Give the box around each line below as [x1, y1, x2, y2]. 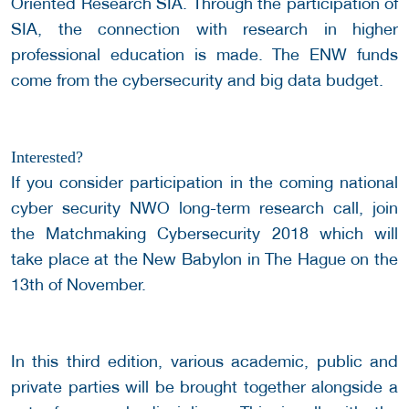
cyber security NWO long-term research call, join [11, 198, 398, 218]
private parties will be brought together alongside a [11, 377, 398, 397]
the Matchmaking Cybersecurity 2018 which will [11, 224, 398, 244]
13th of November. [11, 275, 146, 295]
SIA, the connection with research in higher [11, 19, 398, 39]
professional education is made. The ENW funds [11, 45, 398, 65]
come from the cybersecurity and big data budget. [11, 70, 383, 90]
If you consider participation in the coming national [11, 173, 398, 193]
